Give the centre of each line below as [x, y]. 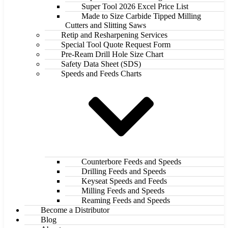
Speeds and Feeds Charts [101, 74]
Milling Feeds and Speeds [123, 191]
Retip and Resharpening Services [114, 35]
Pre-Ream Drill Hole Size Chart [112, 54]
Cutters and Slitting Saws [106, 25]
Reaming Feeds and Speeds [126, 201]
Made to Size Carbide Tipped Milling [141, 16]
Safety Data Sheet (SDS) [101, 64]
